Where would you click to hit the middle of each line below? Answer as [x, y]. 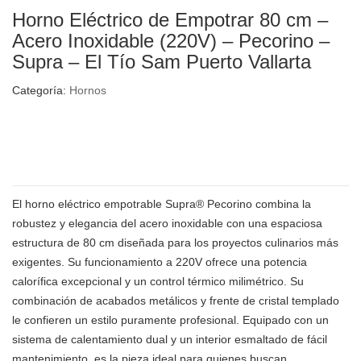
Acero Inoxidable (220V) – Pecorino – [171, 41]
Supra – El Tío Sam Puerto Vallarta [162, 62]
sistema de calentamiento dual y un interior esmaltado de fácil [170, 340]
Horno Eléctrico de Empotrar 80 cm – [170, 20]
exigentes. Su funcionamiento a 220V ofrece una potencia [160, 262]
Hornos [88, 91]
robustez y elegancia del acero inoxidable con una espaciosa [167, 224]
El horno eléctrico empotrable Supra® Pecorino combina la [162, 204]
